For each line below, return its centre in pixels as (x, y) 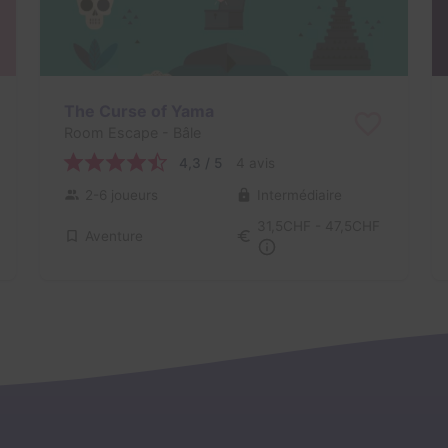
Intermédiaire (299, 194)
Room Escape (110, 133)
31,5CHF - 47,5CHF (318, 226)
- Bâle (179, 133)
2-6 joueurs (121, 194)
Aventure (113, 236)
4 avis (255, 162)
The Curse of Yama (138, 110)
